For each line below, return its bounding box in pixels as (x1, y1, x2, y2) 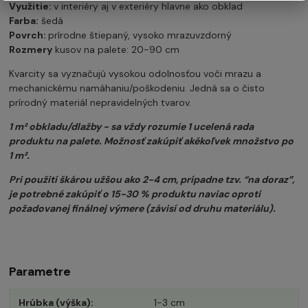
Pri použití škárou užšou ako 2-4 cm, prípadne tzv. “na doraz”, (9, 173, 295, 186)
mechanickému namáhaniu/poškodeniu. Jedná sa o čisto (9, 81, 265, 94)
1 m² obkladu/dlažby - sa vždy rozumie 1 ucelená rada (9, 120, 254, 133)
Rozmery (9, 43, 53, 56)
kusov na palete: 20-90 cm (52, 43, 180, 56)
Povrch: (9, 28, 49, 41)
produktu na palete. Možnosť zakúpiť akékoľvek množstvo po (9, 134, 294, 147)
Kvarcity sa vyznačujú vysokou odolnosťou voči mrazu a (9, 67, 262, 80)
